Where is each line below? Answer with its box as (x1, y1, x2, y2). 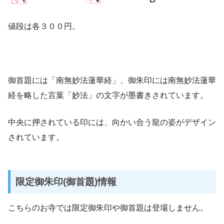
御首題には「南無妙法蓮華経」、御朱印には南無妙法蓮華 (8, 76, 216, 85)
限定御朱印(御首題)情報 (15, 176, 116, 187)
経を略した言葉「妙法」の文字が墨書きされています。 (8, 91, 208, 100)
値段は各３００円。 (8, 22, 80, 31)
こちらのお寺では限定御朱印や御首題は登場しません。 (8, 203, 208, 212)
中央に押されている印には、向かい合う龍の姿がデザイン (8, 118, 216, 127)
